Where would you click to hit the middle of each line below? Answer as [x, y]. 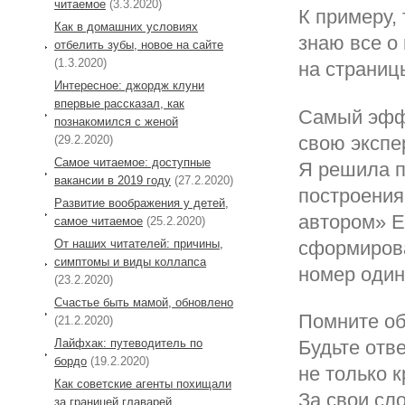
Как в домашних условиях [126, 26]
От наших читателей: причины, [139, 243]
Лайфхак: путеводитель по [128, 343]
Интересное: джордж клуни [129, 85]
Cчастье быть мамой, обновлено [144, 302]
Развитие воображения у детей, [141, 202]
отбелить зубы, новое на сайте [139, 44]
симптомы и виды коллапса [130, 261]
